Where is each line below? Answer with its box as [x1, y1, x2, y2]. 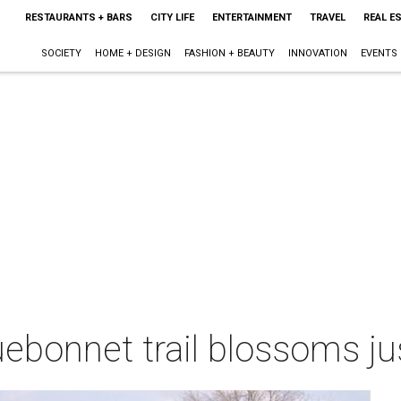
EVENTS [360, 47, 397, 59]
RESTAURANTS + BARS [24, 12, 132, 23]
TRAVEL [309, 12, 346, 23]
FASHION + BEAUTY [183, 47, 275, 59]
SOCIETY [40, 47, 81, 59]
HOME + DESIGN [94, 47, 171, 59]
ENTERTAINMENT [211, 12, 292, 23]
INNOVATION [287, 47, 347, 59]
